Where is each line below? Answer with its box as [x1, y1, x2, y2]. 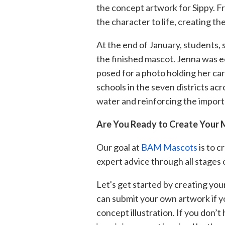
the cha [96, 16, 126, 27]
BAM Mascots [141, 141, 197, 153]
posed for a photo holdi [96, 67, 186, 78]
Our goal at [96, 141, 141, 153]
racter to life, [126, 16, 178, 27]
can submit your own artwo [96, 192, 202, 204]
